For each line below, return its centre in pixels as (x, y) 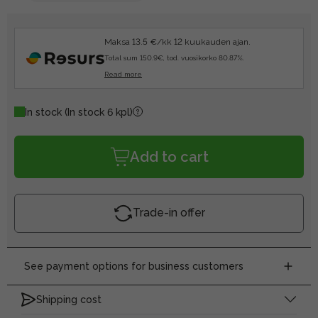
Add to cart (169, 157)
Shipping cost (69, 299)
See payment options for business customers (134, 266)
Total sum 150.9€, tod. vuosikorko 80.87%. (174, 57)
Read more (123, 74)
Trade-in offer (169, 213)
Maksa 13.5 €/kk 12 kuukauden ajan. (177, 42)
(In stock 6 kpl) (99, 112)
